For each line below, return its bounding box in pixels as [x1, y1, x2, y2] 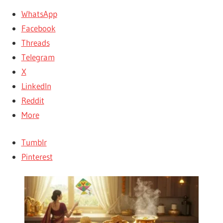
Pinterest [21, 151, 53, 162]
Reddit [21, 95, 44, 106]
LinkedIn [21, 81, 51, 92]
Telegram [21, 52, 55, 63]
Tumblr [21, 136, 47, 147]
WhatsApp [21, 8, 57, 19]
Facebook [21, 23, 56, 34]
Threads [21, 37, 50, 48]
